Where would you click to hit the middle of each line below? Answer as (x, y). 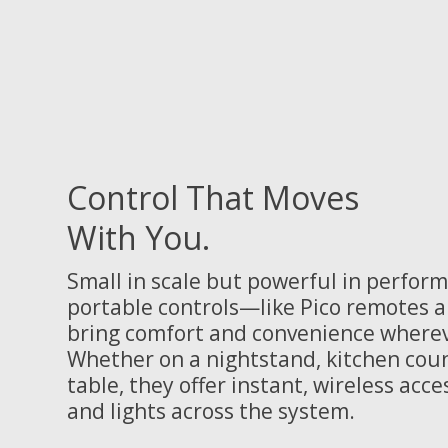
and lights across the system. (211, 411)
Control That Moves (213, 198)
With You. (138, 238)
